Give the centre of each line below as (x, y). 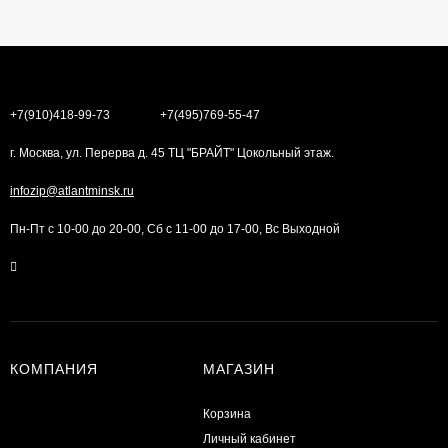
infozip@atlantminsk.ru (72, 190)
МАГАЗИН (238, 368)
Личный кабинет (249, 438)
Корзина (226, 413)
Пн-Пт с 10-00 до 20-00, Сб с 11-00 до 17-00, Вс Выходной (175, 228)
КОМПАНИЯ (54, 368)
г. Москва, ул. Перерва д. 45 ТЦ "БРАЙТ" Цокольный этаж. (172, 152)
